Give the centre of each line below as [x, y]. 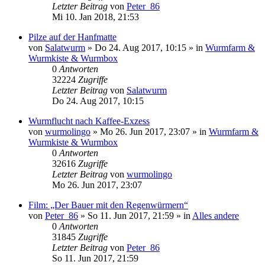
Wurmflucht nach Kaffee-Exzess [89, 121]
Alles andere [216, 216]
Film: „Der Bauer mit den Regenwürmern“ [108, 205]
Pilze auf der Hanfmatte [72, 37]
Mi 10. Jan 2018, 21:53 [96, 17]
